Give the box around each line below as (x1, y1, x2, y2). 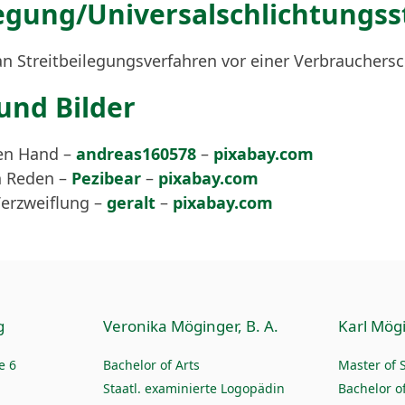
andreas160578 (76, 143, 196, 165)
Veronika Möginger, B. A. (102, 316, 278, 336)
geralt (107, 192, 155, 213)
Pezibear (71, 167, 141, 189)
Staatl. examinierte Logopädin (102, 380, 285, 397)
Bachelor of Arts (102, 356, 200, 373)
